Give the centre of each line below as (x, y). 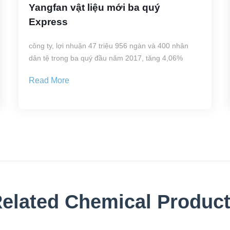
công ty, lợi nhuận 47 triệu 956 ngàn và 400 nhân (108, 46)
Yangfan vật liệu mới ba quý (94, 8)
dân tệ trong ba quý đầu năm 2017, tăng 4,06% (106, 58)
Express (48, 22)
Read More (49, 81)
